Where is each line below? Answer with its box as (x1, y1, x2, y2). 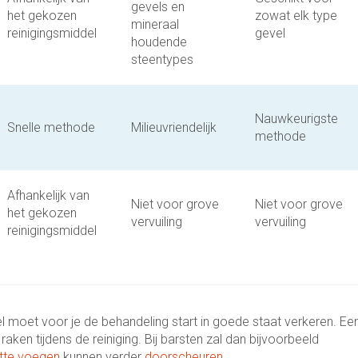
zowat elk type (255, 8, 337, 23)
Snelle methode (7, 120, 95, 135)
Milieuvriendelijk (131, 120, 217, 135)
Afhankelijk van (7, 188, 89, 203)
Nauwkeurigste (255, 111, 338, 126)
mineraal (131, 17, 179, 32)
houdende (131, 34, 187, 50)
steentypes (131, 52, 193, 67)
